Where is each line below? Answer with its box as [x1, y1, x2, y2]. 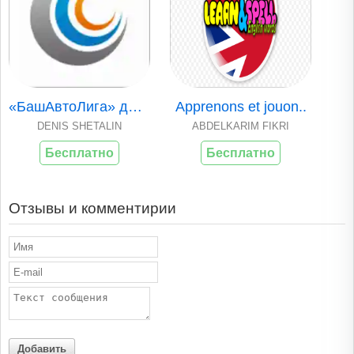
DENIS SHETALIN [36, 120, 122, 133]
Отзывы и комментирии [9, 200, 176, 217]
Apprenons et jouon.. [175, 99, 307, 115]
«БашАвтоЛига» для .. [128, 99, 142, 115]
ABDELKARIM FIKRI [192, 120, 290, 133]
